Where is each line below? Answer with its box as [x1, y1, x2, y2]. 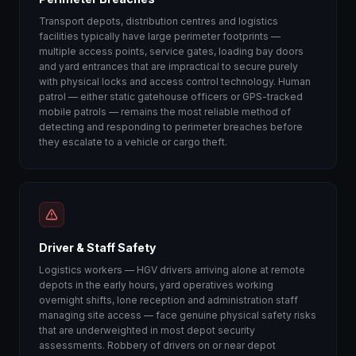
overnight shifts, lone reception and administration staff [39, 294, 298, 306]
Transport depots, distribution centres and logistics [39, 15, 278, 27]
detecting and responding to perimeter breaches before [39, 121, 303, 133]
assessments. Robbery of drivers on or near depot [39, 339, 276, 351]
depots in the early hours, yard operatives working [39, 279, 273, 291]
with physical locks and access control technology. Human [39, 75, 311, 87]
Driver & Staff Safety [39, 241, 156, 254]
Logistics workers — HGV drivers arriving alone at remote [39, 264, 305, 276]
